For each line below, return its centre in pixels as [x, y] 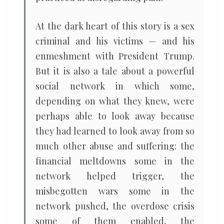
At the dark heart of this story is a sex [115, 26]
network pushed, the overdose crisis [115, 206]
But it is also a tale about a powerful [115, 71]
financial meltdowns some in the [115, 161]
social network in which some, [115, 86]
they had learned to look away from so [115, 131]
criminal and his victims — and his [115, 41]
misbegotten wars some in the [115, 191]
